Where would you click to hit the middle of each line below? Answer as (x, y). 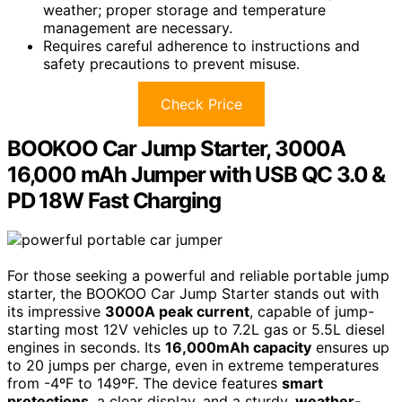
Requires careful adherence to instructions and (201, 45)
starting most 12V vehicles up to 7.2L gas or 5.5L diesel (196, 330)
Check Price (201, 104)
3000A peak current (177, 312)
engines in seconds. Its (86, 348)
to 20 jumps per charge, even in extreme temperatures (193, 366)
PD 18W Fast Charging (114, 200)
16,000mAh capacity (238, 348)
